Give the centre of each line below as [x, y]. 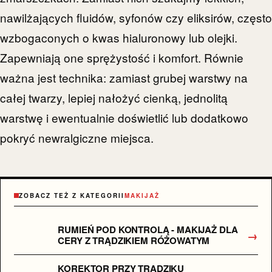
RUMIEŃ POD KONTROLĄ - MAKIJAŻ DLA [148, 230]
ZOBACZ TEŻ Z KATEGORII [72, 196]
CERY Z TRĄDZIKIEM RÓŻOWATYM [134, 241]
